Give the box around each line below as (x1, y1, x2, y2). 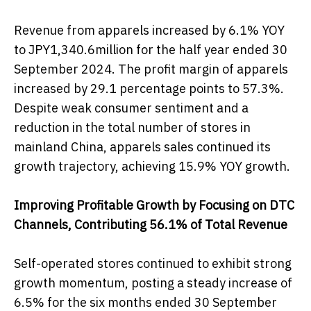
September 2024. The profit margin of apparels (14, 61, 288, 78)
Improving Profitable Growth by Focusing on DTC (14, 197, 294, 214)
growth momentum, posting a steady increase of (14, 275, 292, 292)
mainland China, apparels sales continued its (14, 139, 271, 155)
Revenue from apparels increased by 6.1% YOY (14, 22, 285, 39)
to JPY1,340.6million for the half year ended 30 (14, 42, 287, 58)
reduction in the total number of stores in (14, 119, 251, 136)
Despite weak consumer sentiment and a (14, 100, 249, 117)
